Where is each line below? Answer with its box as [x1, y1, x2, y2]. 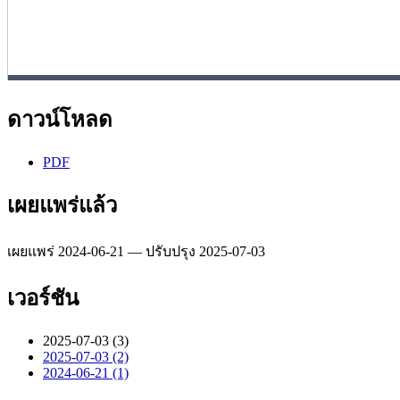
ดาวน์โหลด [7, 107, 112, 131]
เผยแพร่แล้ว [7, 194, 117, 218]
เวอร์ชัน [7, 287, 79, 311]
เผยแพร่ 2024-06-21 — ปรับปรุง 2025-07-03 [7, 244, 265, 260]
